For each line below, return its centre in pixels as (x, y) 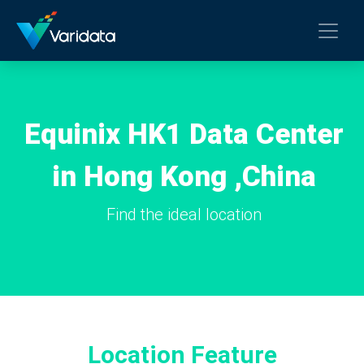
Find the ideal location (184, 214)
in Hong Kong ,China (184, 177)
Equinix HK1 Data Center (184, 134)
